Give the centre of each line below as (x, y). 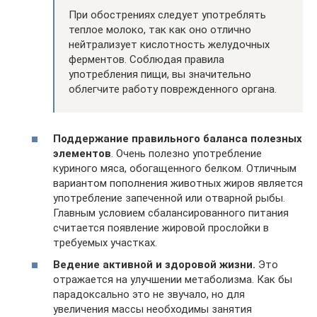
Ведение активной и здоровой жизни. (154, 265)
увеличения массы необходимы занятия (152, 309)
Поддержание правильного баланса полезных (178, 138)
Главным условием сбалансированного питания (171, 213)
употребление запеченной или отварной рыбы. (169, 198)
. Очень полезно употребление (186, 153)
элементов (82, 153)
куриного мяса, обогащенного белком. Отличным (175, 168)
